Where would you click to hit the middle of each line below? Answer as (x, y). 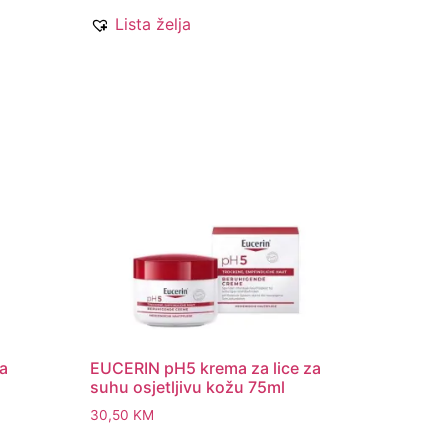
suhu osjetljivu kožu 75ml (188, 386)
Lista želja (153, 23)
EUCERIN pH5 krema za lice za (206, 367)
